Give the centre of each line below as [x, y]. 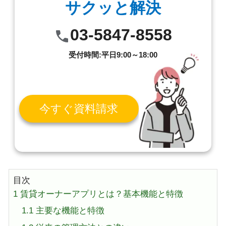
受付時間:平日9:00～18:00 [113, 55]
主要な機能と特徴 [69, 211]
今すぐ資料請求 [79, 108]
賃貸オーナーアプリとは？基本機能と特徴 [101, 194]
